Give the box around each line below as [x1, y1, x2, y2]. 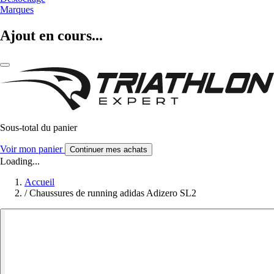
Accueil [24, 176, 54, 187]
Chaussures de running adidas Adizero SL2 [29, 187, 196, 198]
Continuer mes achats [70, 144, 147, 154]
